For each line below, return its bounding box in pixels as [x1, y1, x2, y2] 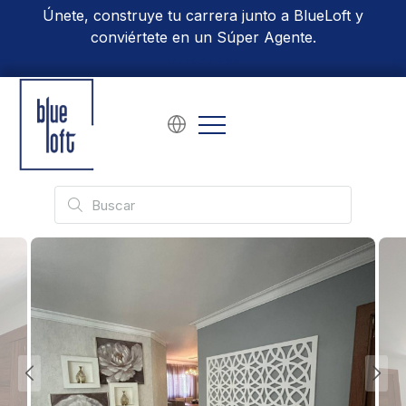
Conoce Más [166, 53, 240, 67]
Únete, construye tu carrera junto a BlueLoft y [43, 6, 363, 24]
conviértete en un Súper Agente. [90, 28, 316, 46]
